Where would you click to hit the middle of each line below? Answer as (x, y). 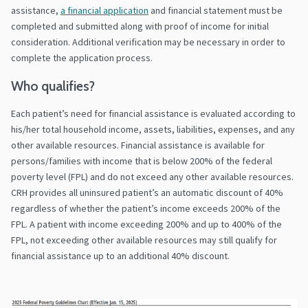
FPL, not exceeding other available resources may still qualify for (144, 240)
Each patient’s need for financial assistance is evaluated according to (153, 114)
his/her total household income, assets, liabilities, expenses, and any (153, 130)
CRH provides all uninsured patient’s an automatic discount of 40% (147, 193)
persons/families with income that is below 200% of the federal (142, 161)
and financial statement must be (216, 11)
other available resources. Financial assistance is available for (138, 145)
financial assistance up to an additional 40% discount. (122, 256)
